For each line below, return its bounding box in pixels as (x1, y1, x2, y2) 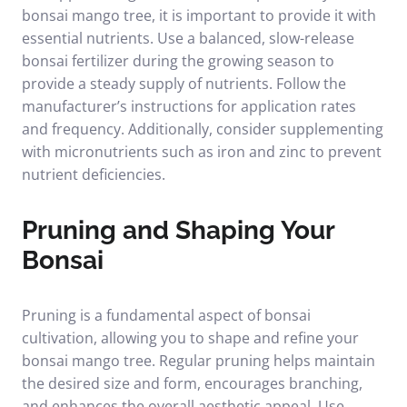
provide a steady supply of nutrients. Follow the (22, 74, 346, 94)
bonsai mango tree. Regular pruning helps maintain (22, 351, 375, 371)
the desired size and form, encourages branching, (22, 373, 362, 393)
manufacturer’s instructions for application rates (22, 96, 356, 116)
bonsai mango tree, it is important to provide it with (22, 5, 376, 25)
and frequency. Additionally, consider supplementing (22, 119, 383, 139)
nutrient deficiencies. (22, 164, 165, 184)
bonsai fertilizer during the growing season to (22, 51, 334, 71)
